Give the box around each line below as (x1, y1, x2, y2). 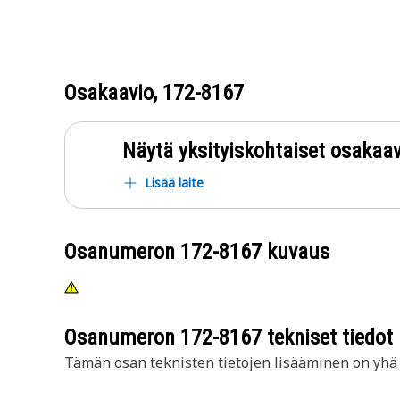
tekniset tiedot (262, 325, 393, 350)
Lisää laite (145, 174, 204, 191)
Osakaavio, (64, 80, 162, 105)
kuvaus (262, 239, 329, 264)
